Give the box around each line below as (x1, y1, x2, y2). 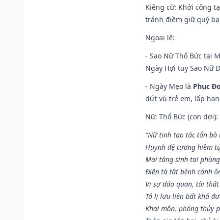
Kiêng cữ (145, 2, 174, 12)
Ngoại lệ (145, 32, 173, 42)
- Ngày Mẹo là (145, 81, 193, 91)
